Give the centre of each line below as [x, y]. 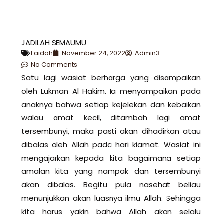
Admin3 [147, 53]
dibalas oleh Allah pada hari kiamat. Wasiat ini [111, 144]
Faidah [42, 53]
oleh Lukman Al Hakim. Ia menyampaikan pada [111, 91]
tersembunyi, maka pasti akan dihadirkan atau [111, 131]
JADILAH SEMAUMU [54, 42]
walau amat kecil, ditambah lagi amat [111, 117]
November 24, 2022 [94, 53]
